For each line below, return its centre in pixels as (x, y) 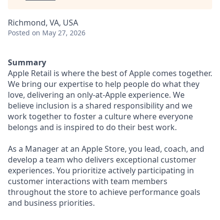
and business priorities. (51, 203)
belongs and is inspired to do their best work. (92, 127)
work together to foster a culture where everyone (100, 116)
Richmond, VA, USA (43, 23)
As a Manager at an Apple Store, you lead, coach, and (106, 149)
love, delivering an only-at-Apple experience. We (96, 95)
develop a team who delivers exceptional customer (102, 160)
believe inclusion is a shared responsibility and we (100, 106)
